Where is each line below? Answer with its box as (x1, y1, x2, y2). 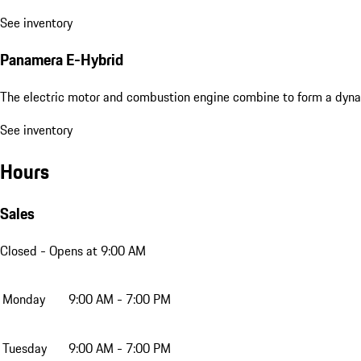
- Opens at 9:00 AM (37, 241, 146, 261)
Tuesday (2, 338, 47, 359)
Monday (2, 289, 45, 309)
